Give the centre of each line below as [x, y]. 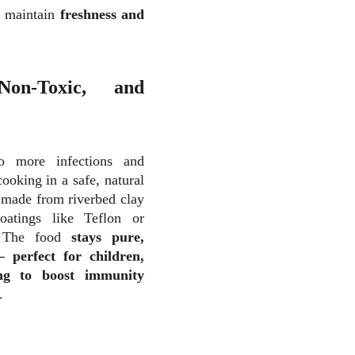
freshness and [102, 14]
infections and [101, 161]
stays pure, [108, 237]
